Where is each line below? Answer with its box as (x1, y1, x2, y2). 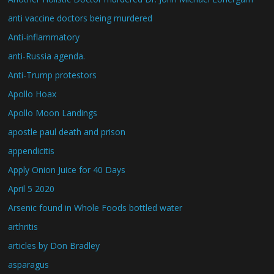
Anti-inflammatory (8, 31, 80, 43)
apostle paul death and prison (8, 126, 126, 138)
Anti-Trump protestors (8, 69, 97, 81)
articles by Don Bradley (8, 240, 100, 251)
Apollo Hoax (8, 88, 57, 100)
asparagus (8, 259, 50, 270)
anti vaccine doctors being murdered (8, 12, 153, 24)
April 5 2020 (8, 183, 55, 194)
